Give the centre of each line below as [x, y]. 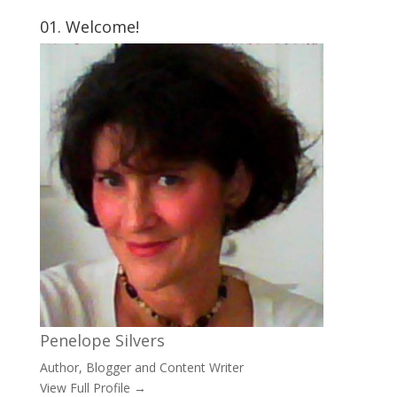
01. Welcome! [89, 26]
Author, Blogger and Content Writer [141, 367]
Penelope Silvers [102, 340]
